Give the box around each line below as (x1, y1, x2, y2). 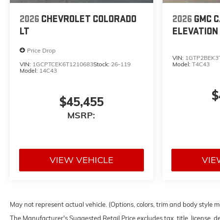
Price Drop (27, 46, 55, 54)
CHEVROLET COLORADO (41, 13, 137, 26)
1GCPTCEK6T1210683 (32, 60, 93, 68)
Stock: (93, 60, 111, 68)
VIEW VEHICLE (49, 154, 113, 165)
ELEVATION (172, 26, 218, 38)
